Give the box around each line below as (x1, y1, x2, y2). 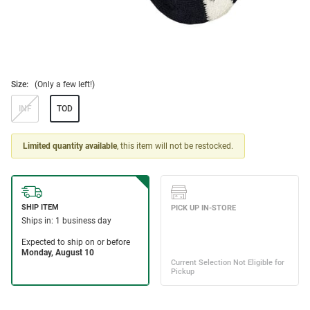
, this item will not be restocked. (117, 141, 233, 152)
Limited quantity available (23, 141, 117, 152)
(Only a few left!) (35, 80, 95, 90)
